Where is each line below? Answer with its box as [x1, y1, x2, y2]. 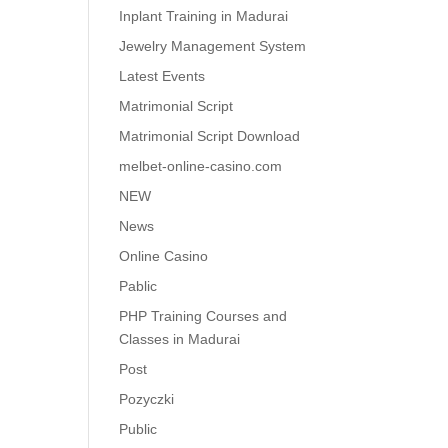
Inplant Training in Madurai [119, 8, 289, 24]
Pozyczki [119, 391, 175, 407]
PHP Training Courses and [119, 308, 288, 324]
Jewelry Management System [119, 38, 307, 54]
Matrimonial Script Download [119, 128, 301, 144]
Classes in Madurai [119, 331, 241, 347]
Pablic [119, 278, 158, 294]
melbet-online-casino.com [119, 158, 283, 174]
